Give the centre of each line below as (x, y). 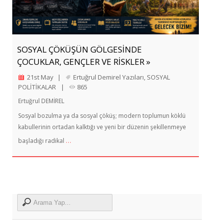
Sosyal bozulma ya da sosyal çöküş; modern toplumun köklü (102, 116)
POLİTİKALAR (37, 87)
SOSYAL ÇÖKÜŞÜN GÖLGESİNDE (80, 50)
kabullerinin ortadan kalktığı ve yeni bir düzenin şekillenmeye (102, 127)
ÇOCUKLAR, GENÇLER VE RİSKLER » (84, 62)
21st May (40, 77)
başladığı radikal (42, 141)
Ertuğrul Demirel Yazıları (109, 77)
